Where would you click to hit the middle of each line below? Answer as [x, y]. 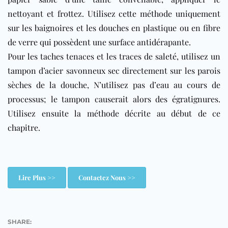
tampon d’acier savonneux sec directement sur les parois [114, 70]
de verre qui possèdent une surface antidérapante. [99, 42]
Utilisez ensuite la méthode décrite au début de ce [114, 113]
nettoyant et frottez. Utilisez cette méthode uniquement [114, 13]
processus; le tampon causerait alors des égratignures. [114, 99]
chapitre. [24, 127]
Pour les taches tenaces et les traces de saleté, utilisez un [114, 56]
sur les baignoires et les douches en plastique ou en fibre [114, 27]
